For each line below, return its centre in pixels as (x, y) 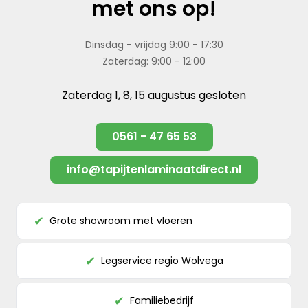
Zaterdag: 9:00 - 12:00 (154, 61)
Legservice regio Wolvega (162, 260)
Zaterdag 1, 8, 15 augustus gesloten (154, 95)
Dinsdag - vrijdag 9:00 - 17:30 (154, 44)
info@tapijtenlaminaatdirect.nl (154, 169)
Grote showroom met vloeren (121, 220)
